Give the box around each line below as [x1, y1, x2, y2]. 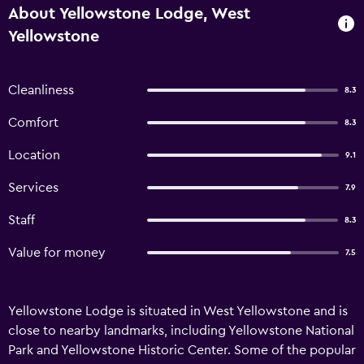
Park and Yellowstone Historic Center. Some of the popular [8, 344, 356, 357]
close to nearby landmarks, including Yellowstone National [8, 324, 354, 337]
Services [8, 181, 58, 194]
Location [8, 149, 60, 162]
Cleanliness [8, 84, 74, 97]
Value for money [8, 246, 106, 259]
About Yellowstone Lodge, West [8, 6, 250, 22]
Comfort [8, 116, 58, 129]
